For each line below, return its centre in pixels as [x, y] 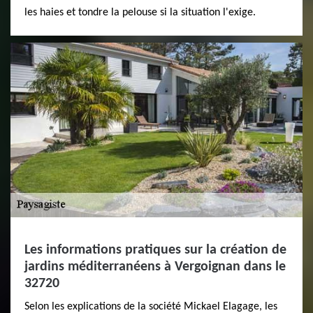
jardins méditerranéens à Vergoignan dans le [155, 267]
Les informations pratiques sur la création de [155, 250]
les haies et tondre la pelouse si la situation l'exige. [140, 12]
